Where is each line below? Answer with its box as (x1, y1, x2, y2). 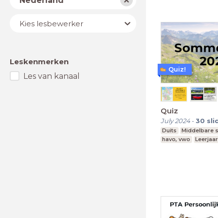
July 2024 (161, 116, 190, 125)
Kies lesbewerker (19, 18, 83, 28)
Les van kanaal (23, 71, 80, 81)
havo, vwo (162, 135, 191, 143)
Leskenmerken (10, 57, 69, 66)
